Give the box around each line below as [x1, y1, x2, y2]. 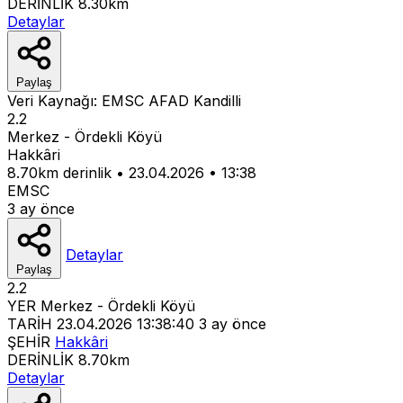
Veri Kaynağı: [7, 91, 102, 110]
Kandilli [193, 91, 241, 110]
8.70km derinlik [7, 163, 112, 182]
